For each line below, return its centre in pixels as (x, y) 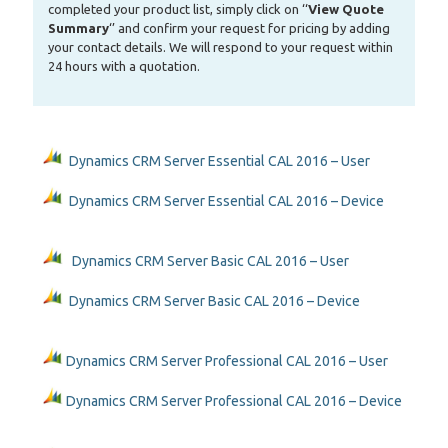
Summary (78, 28)
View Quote (346, 9)
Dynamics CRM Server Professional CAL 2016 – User (227, 361)
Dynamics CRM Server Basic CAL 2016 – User (210, 261)
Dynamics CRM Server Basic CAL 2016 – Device (213, 301)
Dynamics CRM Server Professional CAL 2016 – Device (234, 401)
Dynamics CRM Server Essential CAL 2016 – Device (226, 201)
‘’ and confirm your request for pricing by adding (249, 28)
